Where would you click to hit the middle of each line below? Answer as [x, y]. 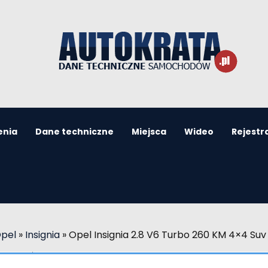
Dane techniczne [74, 132]
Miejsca [149, 132]
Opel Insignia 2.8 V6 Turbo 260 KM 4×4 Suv [167, 235]
